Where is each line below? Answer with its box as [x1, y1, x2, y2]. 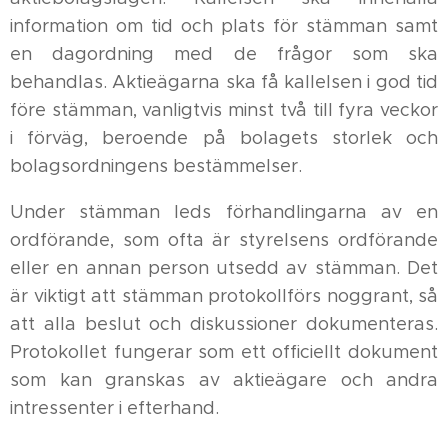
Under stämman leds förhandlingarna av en [10, 201, 438, 223]
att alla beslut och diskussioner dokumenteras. [10, 313, 438, 335]
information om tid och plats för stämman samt [10, 15, 438, 37]
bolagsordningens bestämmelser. [10, 155, 302, 177]
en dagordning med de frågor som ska [10, 43, 438, 65]
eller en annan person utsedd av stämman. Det [10, 257, 438, 279]
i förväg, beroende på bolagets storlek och [10, 127, 438, 149]
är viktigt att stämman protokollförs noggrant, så [10, 285, 438, 307]
